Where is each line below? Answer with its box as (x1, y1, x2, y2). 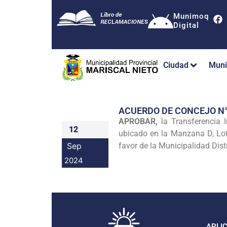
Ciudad (163, 60, 188, 70)
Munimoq (173, 12, 209, 21)
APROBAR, (119, 116, 161, 126)
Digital (173, 21, 199, 30)
